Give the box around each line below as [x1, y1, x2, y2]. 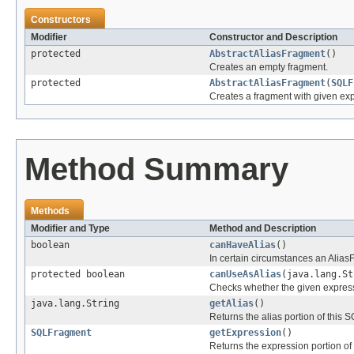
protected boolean [31, 268, 125, 280]
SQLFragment [31, 326, 92, 338]
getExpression [209, 326, 281, 338]
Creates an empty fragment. [209, 61, 328, 73]
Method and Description [209, 222, 316, 234]
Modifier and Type [31, 222, 110, 234]
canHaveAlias [209, 239, 276, 250]
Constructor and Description [209, 31, 337, 43]
